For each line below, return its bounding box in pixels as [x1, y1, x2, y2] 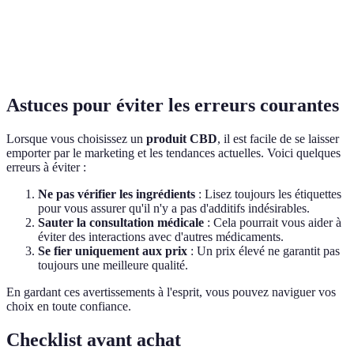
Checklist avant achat [6, 329, 181, 350]
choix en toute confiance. [6, 299, 131, 313]
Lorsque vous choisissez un [6, 131, 146, 145]
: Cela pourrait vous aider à [204, 215, 341, 229]
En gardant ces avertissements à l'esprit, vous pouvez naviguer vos [6, 284, 336, 299]
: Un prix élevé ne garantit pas [187, 243, 340, 258]
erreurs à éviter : [6, 160, 86, 174]
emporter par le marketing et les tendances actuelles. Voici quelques [6, 145, 341, 160]
